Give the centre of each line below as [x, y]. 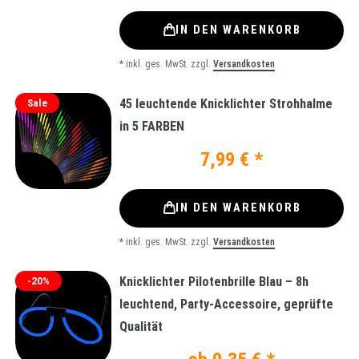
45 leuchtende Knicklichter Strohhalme [226, 103]
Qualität [141, 326]
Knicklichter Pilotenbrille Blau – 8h [214, 281]
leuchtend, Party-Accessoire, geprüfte [226, 304]
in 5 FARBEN [152, 126]
